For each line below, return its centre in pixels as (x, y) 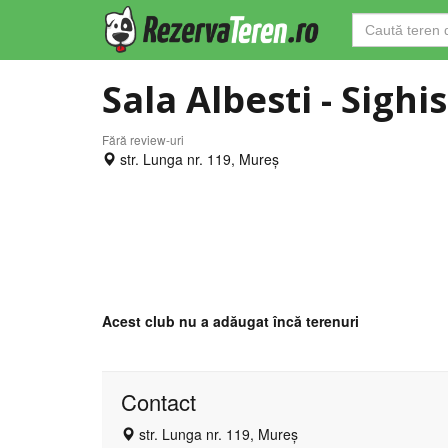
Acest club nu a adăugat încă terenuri (230, 321)
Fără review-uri (143, 139)
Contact (158, 401)
